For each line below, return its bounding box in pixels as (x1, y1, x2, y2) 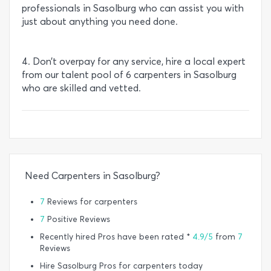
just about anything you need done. (22, 15, 178, 27)
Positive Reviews (45, 214, 110, 224)
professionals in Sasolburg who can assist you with (22, 2, 244, 14)
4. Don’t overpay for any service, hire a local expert (22, 55, 246, 67)
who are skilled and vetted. (22, 82, 141, 94)
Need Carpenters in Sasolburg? (25, 169, 160, 181)
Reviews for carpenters (45, 196, 137, 207)
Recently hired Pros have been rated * (40, 231, 192, 242)
